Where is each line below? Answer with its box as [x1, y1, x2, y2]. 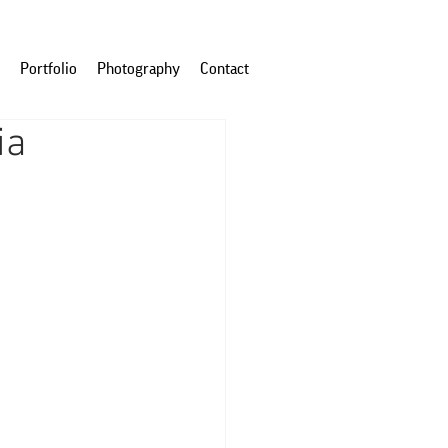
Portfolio [20, 61, 77, 77]
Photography [97, 61, 180, 77]
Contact [200, 61, 249, 77]
